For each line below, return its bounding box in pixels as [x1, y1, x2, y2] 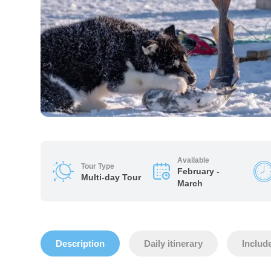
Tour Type [81, 162, 115, 171]
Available [177, 156, 209, 165]
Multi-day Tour [81, 172, 142, 182]
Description [56, 238, 105, 249]
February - [177, 166, 220, 176]
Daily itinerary [144, 238, 203, 249]
